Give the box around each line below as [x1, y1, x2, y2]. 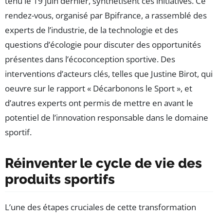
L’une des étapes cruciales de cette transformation [5, 201, 196, 213]
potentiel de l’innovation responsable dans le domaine [5, 111, 208, 123]
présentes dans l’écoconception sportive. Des [5, 53, 175, 65]
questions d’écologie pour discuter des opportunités [5, 38, 201, 50]
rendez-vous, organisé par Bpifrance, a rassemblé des [5, 9, 207, 21]
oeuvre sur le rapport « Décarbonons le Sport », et [5, 82, 192, 94]
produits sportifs [5, 171, 115, 187]
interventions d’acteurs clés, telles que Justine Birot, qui [5, 68, 213, 79]
